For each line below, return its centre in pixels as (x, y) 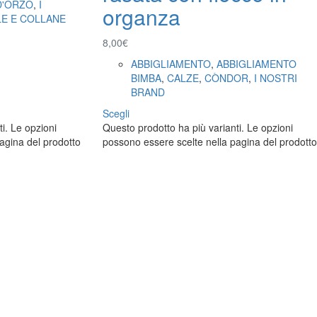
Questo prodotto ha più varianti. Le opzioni (197, 127)
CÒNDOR (226, 77)
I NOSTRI (275, 77)
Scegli (116, 113)
